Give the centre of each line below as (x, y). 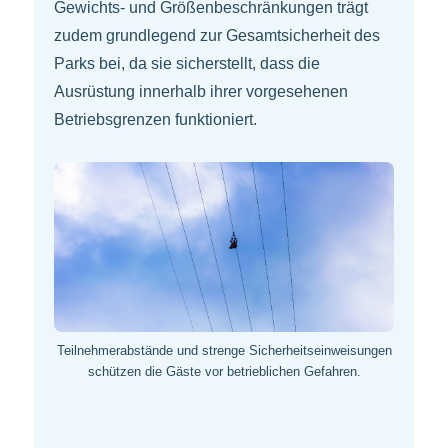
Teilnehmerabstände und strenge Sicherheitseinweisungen (224, 351)
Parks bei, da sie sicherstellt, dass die (187, 64)
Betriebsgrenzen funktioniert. (155, 120)
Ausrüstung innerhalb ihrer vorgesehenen (201, 92)
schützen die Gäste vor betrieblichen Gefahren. (224, 372)
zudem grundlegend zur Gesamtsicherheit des (217, 36)
